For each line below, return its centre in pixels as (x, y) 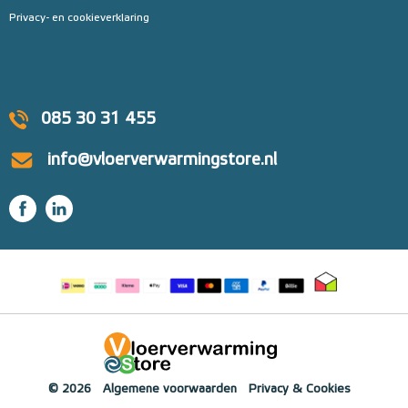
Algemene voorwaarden (170, 389)
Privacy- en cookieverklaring (79, 18)
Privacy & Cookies (300, 389)
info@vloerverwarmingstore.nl (162, 160)
